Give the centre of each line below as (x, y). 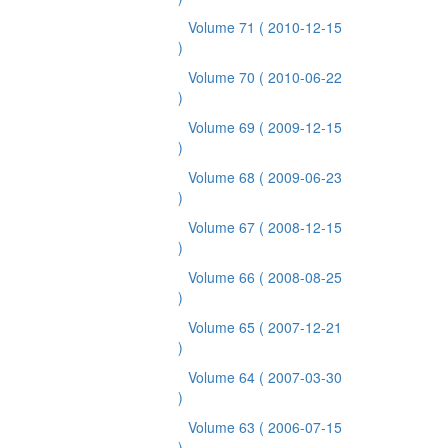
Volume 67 (223, 227)
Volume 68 (223, 177)
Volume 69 (223, 127)
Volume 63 (223, 427)
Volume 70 (223, 77)
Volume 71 (223, 27)
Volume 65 (223, 327)
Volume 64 (223, 377)
